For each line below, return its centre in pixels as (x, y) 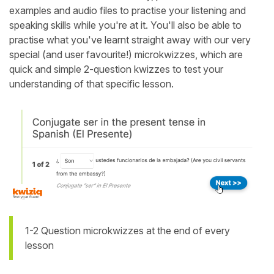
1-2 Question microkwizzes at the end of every (128, 230)
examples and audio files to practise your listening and (128, 10)
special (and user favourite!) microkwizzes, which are (126, 54)
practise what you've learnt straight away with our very (130, 39)
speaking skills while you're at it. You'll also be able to (125, 25)
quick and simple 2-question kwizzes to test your (116, 69)
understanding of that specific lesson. (91, 83)
